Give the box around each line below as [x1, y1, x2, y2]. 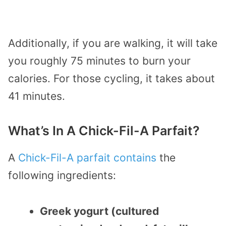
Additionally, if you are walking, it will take [8, 36, 217, 49]
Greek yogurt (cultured [40, 205, 159, 218]
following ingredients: [8, 169, 116, 182]
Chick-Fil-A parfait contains [18, 151, 156, 164]
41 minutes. [8, 89, 65, 102]
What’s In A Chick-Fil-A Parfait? [8, 123, 200, 139]
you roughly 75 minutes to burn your [8, 54, 191, 67]
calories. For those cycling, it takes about [8, 72, 215, 85]
